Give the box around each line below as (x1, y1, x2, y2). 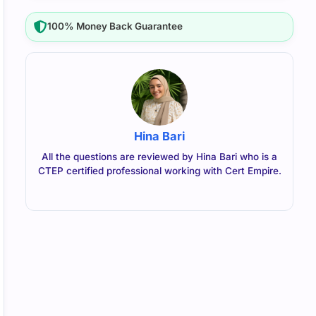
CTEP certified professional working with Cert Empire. (37, 164, 281, 176)
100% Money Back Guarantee (47, 20, 183, 32)
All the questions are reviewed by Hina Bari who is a (42, 150, 277, 162)
